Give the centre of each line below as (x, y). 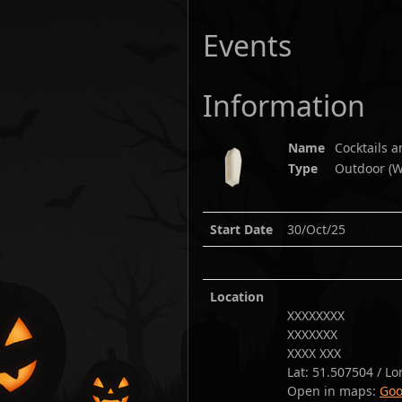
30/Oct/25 (316, 229)
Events (247, 45)
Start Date (241, 229)
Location (237, 296)
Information (284, 105)
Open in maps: (333, 390)
